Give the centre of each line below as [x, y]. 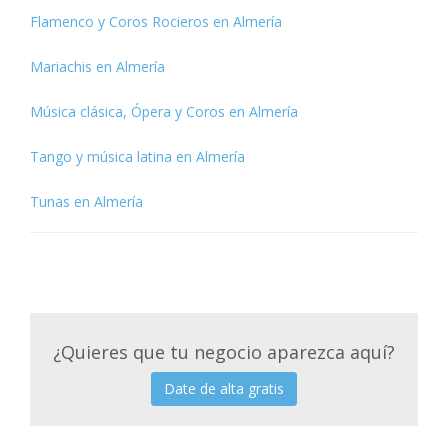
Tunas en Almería [86, 202]
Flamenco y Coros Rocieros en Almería [156, 22]
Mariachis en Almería [97, 67]
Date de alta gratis [224, 389]
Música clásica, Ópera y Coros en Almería [164, 112]
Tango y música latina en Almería [137, 157]
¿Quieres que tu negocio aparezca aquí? [224, 352]
